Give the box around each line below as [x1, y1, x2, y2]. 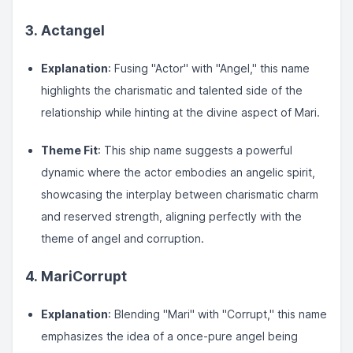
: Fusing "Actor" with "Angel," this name [108, 61, 310, 75]
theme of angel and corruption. [41, 232, 204, 245]
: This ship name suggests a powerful [98, 143, 292, 157]
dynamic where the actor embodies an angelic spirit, [41, 165, 315, 179]
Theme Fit [41, 143, 98, 157]
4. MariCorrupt [25, 268, 127, 284]
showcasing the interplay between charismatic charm [41, 188, 318, 201]
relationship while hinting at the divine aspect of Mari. [41, 106, 320, 119]
